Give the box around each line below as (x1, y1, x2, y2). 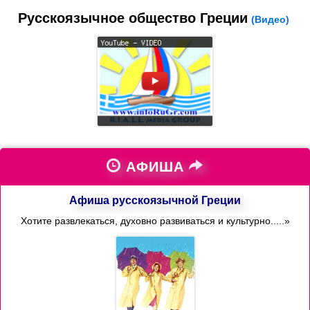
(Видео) (250, 14, 289, 25)
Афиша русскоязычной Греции (69, 194, 241, 206)
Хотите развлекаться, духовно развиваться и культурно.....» (20, 215, 290, 226)
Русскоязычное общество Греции (17, 10, 248, 26)
